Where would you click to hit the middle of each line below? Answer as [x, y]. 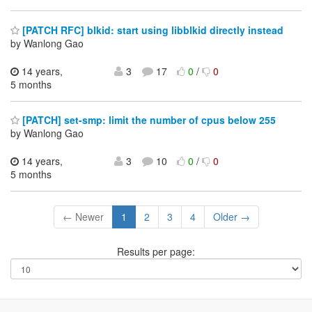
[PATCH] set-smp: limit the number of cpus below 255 [148, 120]
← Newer [83, 217]
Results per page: [156, 252]
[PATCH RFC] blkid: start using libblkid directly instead [151, 30]
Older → [231, 217]
